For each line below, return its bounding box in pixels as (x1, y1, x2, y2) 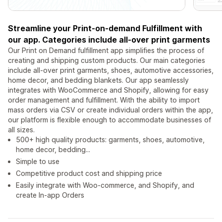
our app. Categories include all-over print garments (8, 35, 210, 45)
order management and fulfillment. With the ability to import (8, 96, 200, 105)
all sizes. (8, 125, 35, 134)
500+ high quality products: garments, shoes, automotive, (16, 135, 205, 144)
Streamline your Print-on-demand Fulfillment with (8, 23, 202, 34)
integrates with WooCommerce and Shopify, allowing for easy (8, 86, 209, 95)
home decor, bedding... (16, 145, 90, 154)
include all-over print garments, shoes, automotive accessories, (8, 66, 214, 75)
